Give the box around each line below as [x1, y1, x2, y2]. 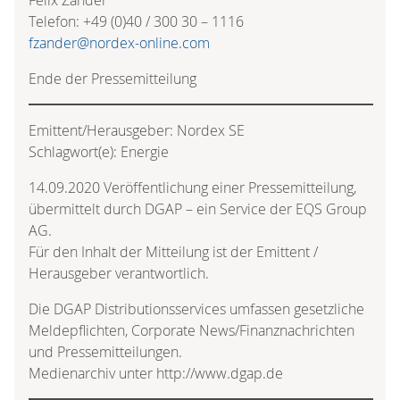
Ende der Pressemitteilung [29, 68, 196, 88]
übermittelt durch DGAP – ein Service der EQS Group [29, 198, 367, 219]
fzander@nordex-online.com [29, 32, 210, 53]
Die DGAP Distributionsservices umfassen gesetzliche [29, 298, 364, 319]
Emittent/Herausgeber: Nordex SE [29, 120, 245, 140]
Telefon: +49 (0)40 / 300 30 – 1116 [29, 11, 244, 31]
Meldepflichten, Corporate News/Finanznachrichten [29, 320, 354, 340]
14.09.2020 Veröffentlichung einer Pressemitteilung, [29, 177, 356, 197]
